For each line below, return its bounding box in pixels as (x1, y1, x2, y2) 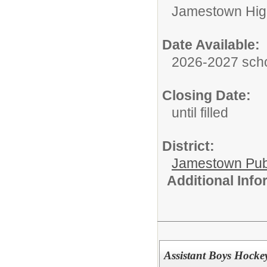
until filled (172, 105, 228, 120)
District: (162, 138, 215, 154)
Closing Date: (162, 88, 251, 103)
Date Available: (162, 37, 260, 52)
